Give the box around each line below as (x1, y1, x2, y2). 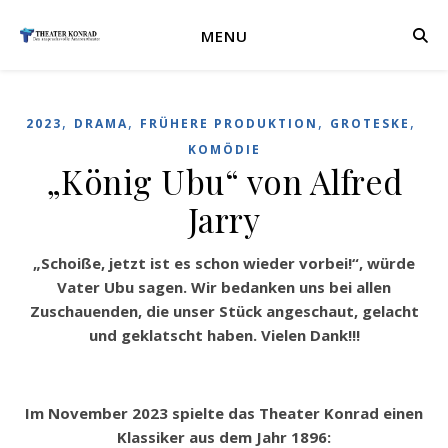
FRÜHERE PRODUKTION (140, 115, 318, 132)
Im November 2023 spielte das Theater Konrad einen (25, 403, 423, 423)
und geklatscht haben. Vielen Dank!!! (88, 325, 360, 345)
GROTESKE (330, 115, 410, 132)
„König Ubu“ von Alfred (45, 159, 403, 203)
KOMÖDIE (187, 141, 261, 158)
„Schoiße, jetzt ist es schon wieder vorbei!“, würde (33, 253, 50, 273)
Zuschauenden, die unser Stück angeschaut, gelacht (29, 301, 419, 321)
